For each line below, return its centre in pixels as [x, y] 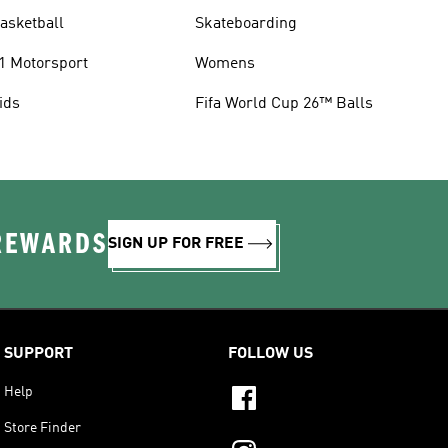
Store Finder [42, 427]
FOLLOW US [270, 353]
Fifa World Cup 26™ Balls [283, 103]
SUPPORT [38, 353]
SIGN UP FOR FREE [176, 243]
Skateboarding [245, 23]
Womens [224, 63]
